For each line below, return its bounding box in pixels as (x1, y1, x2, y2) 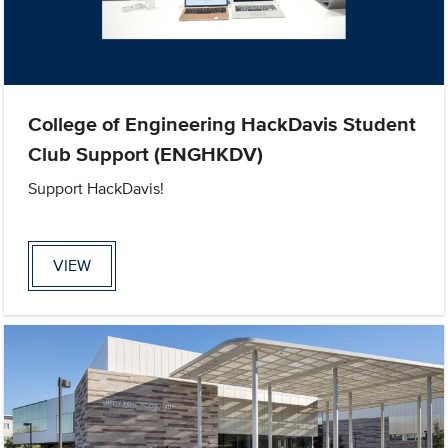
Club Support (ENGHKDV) (28, 139, 264, 170)
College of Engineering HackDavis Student (28, 109, 417, 140)
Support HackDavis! (28, 177, 165, 201)
